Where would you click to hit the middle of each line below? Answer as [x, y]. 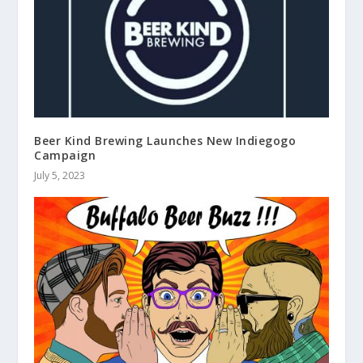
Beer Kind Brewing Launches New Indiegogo [165, 141]
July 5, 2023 [60, 176]
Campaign [65, 156]
